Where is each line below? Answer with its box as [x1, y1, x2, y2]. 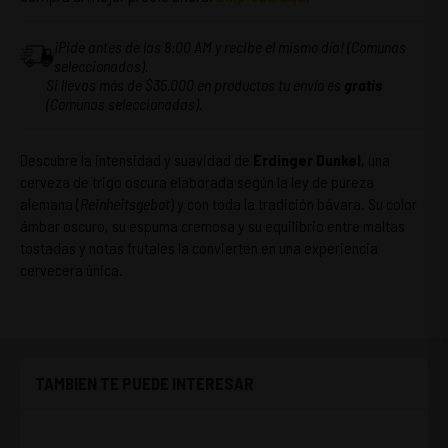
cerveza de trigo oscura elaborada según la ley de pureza [20, 172, 374, 191]
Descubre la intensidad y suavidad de [20, 150, 253, 169]
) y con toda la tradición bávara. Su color [170, 194, 417, 213]
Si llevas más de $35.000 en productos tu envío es [46, 75, 345, 94]
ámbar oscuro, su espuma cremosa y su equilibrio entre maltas [20, 216, 405, 235]
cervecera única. [20, 260, 123, 279]
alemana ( [20, 194, 80, 213]
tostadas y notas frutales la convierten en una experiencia [20, 238, 378, 257]
